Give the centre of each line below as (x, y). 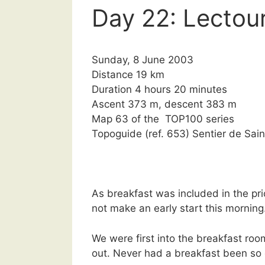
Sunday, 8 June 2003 (143, 60)
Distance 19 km (128, 75)
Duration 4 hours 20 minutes (159, 89)
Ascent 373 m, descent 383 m (164, 104)
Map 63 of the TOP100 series (163, 119)
